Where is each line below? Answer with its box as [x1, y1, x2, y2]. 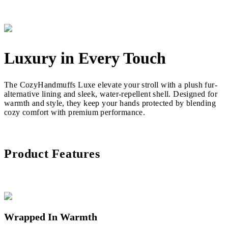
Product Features [4, 147, 100, 160]
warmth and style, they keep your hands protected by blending [4, 98, 216, 107]
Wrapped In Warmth [4, 211, 97, 223]
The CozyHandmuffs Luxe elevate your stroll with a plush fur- [4, 80, 217, 89]
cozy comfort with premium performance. [4, 107, 146, 117]
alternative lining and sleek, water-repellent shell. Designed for [4, 89, 217, 98]
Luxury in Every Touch [4, 48, 166, 67]
